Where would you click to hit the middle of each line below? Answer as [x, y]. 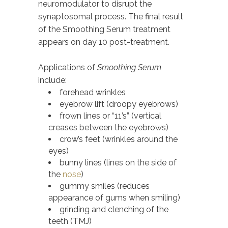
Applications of [68, 67]
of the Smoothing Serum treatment [104, 29]
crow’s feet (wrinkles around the [119, 139]
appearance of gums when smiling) [114, 197]
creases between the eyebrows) [108, 127]
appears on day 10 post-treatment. [104, 42]
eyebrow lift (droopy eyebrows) [119, 104]
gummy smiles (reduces [105, 186]
